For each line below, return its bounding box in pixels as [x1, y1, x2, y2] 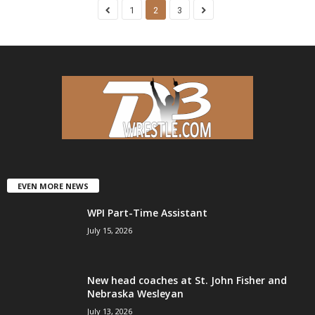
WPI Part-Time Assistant [87, 206, 207, 220]
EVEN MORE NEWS [18, 181, 89, 192]
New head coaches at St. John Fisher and [87, 274, 287, 288]
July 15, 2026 [87, 225, 132, 236]
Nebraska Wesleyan [87, 287, 184, 301]
